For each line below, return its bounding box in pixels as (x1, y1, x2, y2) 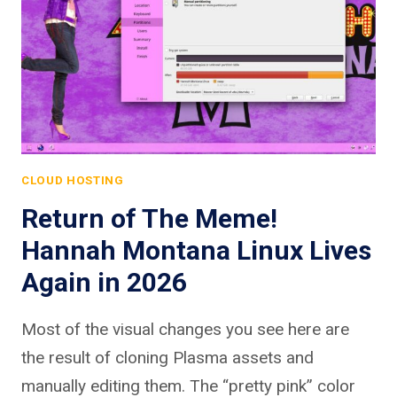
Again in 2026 (21, 266, 187, 298)
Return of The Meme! (21, 202, 277, 234)
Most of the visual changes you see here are (21, 318, 349, 339)
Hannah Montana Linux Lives (21, 234, 371, 266)
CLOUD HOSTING (21, 174, 124, 188)
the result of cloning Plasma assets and (21, 346, 314, 368)
